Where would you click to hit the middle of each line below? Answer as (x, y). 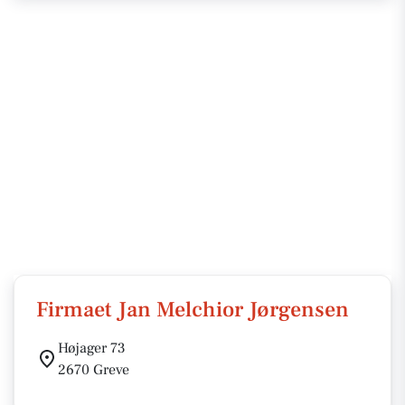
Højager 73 (92, 348)
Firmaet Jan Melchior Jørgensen (193, 310)
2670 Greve (94, 370)
